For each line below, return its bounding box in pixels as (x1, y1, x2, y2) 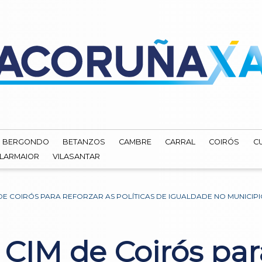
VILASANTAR (53, 151, 101, 161)
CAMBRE (119, 137, 152, 147)
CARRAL (165, 137, 196, 147)
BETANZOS (63, 137, 106, 147)
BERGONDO (2, 137, 50, 147)
